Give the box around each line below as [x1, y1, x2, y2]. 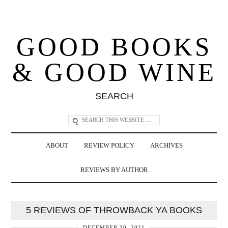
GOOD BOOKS [16, 32, 212, 61]
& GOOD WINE [12, 58, 216, 87]
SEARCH [95, 91, 133, 101]
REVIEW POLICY [83, 141, 134, 149]
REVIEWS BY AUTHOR [80, 166, 148, 174]
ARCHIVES [150, 141, 183, 149]
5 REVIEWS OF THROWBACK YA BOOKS [26, 205, 202, 215]
